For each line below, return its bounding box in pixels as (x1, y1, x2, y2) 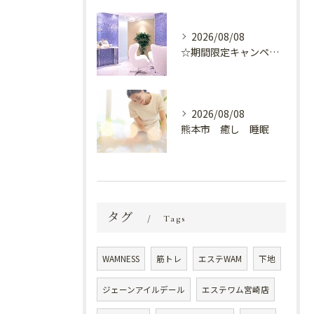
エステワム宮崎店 (202, 284, 269, 296)
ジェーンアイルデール (102, 284, 185, 296)
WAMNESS (102, 253, 139, 265)
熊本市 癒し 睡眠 (181, 122, 269, 137)
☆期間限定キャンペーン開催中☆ (269, 45, 279, 60)
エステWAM (198, 253, 242, 265)
